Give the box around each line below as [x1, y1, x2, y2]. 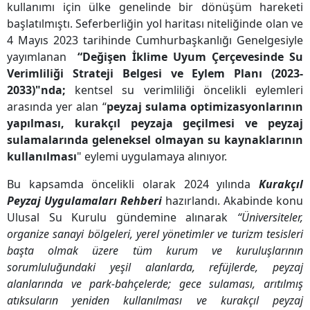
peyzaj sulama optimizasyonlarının [106, 99, 304, 115]
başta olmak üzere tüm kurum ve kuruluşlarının [7, 243, 303, 259]
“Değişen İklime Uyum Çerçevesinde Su [77, 49, 303, 65]
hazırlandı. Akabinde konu [165, 193, 303, 209]
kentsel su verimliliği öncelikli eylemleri [66, 82, 303, 98]
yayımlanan [7, 49, 77, 65]
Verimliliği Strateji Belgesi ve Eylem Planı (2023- [7, 66, 303, 82]
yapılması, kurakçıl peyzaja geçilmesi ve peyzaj [7, 116, 303, 131]
